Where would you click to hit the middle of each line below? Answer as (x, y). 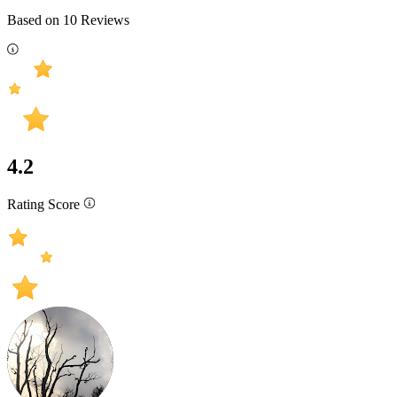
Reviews (103, 19)
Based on (35, 19)
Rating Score (45, 205)
